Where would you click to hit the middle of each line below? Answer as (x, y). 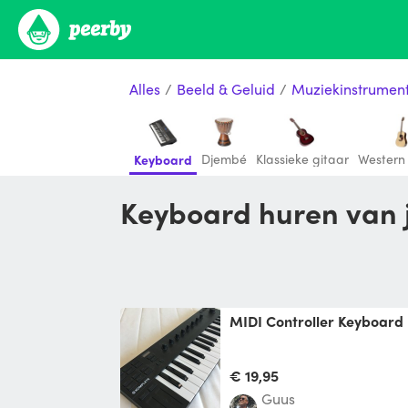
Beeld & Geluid (226, 88)
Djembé (224, 158)
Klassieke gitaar (302, 158)
